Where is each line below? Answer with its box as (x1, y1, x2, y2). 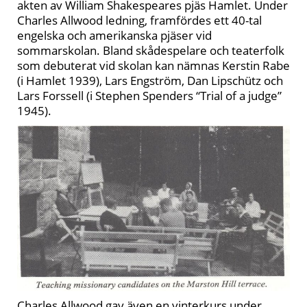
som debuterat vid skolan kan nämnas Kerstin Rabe (17, 58, 290, 73)
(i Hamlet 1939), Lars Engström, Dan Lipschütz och (17, 73, 283, 88)
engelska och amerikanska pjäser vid (17, 27, 212, 43)
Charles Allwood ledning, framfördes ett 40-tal (17, 12, 262, 28)
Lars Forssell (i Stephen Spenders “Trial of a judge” (17, 88, 282, 103)
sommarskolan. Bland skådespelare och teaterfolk (17, 42, 284, 58)
